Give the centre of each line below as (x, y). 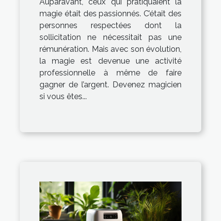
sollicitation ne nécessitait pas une (110, 37)
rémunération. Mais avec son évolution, (110, 49)
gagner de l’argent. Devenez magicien (110, 84)
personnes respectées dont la (110, 25)
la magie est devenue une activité (110, 61)
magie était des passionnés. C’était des (110, 13)
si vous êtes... (63, 96)
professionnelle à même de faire (110, 73)
